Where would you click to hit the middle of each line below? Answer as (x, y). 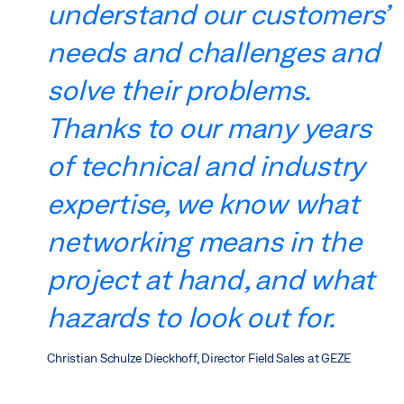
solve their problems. (178, 90)
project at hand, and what (211, 279)
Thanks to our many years (209, 128)
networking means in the (204, 241)
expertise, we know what (203, 203)
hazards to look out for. (191, 317)
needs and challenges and (213, 52)
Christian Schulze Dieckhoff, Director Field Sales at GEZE (199, 358)
